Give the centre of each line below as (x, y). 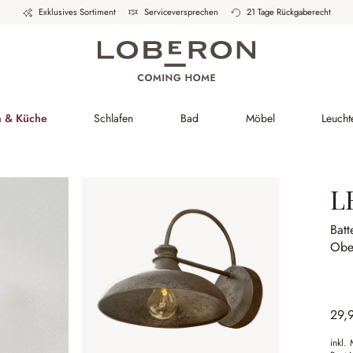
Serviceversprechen (181, 12)
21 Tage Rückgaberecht (288, 12)
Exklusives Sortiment (77, 12)
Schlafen (114, 118)
